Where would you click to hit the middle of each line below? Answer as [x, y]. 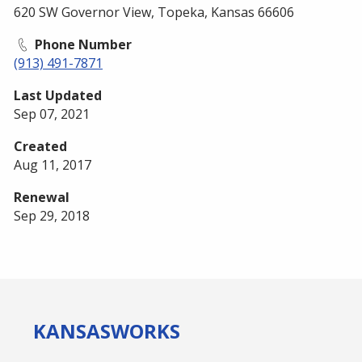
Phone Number [82, 44]
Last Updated [58, 95]
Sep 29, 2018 [52, 215]
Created [40, 146]
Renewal [42, 197]
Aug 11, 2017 [53, 164]
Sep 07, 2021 [52, 114]
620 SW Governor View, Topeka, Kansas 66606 [154, 12]
